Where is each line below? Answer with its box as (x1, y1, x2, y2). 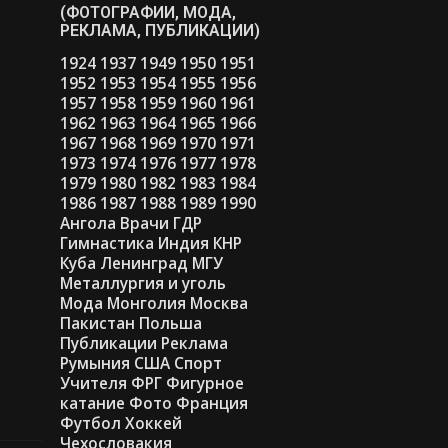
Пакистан (60, 313, 136, 334)
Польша (139, 313, 203, 334)
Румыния (60, 353, 131, 374)
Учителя (60, 373, 128, 394)
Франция (176, 393, 249, 414)
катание (60, 393, 126, 414)
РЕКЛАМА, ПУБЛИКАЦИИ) (60, 21, 261, 40)
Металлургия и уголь (60, 273, 227, 294)
